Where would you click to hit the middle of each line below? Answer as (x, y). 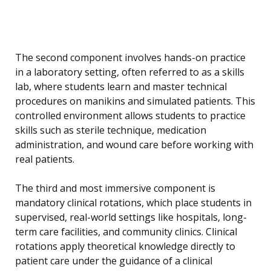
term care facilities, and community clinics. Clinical (126, 232)
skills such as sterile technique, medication (111, 130)
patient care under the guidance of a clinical (114, 261)
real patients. (45, 159)
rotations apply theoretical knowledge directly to (125, 247)
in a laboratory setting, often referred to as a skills (130, 72)
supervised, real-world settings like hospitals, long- (131, 217)
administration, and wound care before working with (134, 145)
